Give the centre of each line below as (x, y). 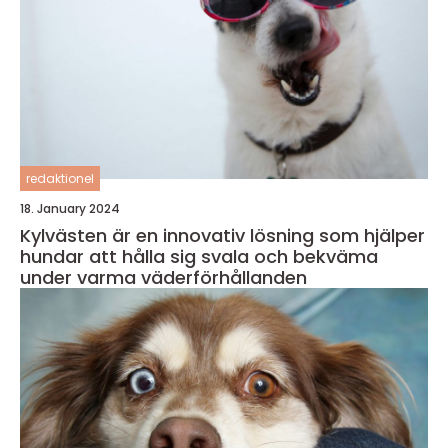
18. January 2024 (70, 209)
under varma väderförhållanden (163, 278)
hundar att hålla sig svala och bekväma (199, 257)
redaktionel (60, 179)
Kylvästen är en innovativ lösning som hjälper (222, 236)
